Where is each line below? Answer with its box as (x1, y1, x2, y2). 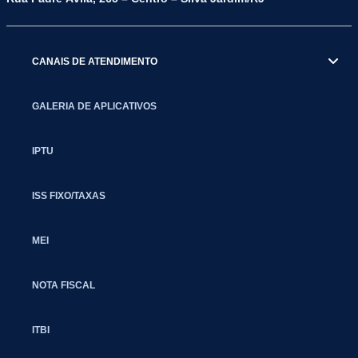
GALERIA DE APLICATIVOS (32, 101, 157, 111)
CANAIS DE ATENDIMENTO (32, 56, 157, 66)
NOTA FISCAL (32, 280, 95, 290)
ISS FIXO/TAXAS (32, 190, 105, 201)
